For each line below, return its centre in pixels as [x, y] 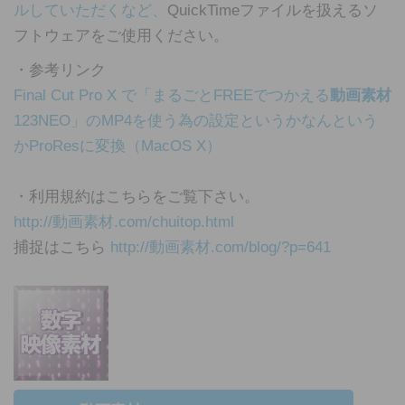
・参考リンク [60, 70]
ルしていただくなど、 [90, 10]
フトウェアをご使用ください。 [121, 36]
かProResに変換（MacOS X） [118, 146]
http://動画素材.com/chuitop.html [124, 222]
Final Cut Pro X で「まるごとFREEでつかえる [172, 95]
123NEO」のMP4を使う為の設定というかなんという [196, 121]
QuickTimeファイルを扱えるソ [273, 10]
